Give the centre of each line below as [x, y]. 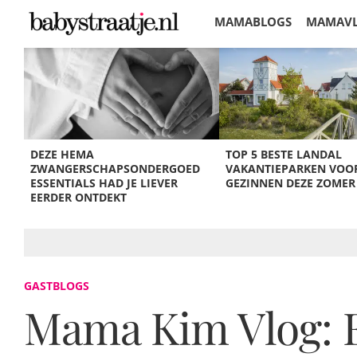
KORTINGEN [250, 65]
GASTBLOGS [57, 286]
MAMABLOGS [253, 22]
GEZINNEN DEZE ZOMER [290, 183]
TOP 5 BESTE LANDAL [283, 154]
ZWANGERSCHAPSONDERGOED [116, 169]
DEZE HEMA [63, 154]
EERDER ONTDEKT [79, 197]
